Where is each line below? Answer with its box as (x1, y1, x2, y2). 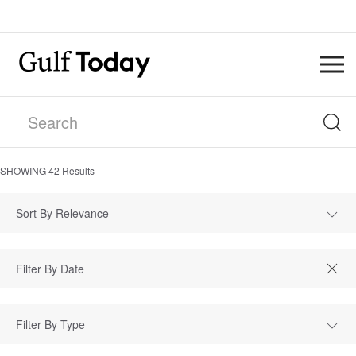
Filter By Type (16, 316, 85, 332)
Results (60, 164, 95, 177)
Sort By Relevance (16, 205, 109, 221)
